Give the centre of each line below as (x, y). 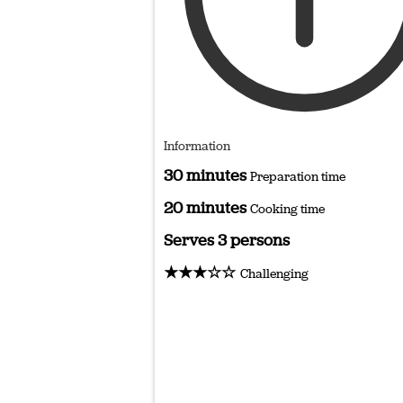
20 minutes (207, 207)
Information (197, 146)
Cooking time (287, 209)
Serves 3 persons (227, 240)
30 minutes (207, 175)
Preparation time (298, 176)
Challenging (274, 273)
